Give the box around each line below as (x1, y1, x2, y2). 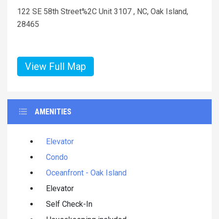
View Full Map (25, 60, 86, 72)
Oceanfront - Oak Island (46, 168, 127, 177)
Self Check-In (46, 199, 92, 209)
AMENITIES (35, 107, 71, 116)
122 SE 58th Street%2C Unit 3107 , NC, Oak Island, (17, 6, 188, 16)
